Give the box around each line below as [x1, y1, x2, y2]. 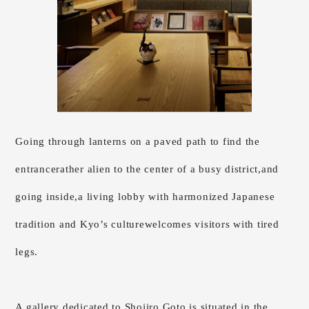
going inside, [15, 190, 79, 202]
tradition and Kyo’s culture [15, 218, 145, 230]
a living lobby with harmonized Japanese [78, 190, 275, 202]
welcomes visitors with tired [144, 218, 279, 230]
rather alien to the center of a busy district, [56, 163, 261, 175]
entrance [15, 163, 57, 175]
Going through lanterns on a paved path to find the [15, 135, 260, 147]
